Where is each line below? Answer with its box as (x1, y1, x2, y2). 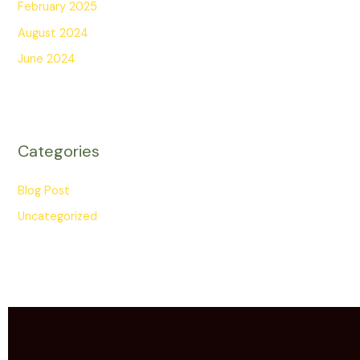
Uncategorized (18, 209, 98, 225)
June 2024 (18, 51, 76, 67)
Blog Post (18, 182, 71, 198)
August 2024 (18, 25, 89, 41)
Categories (18, 141, 100, 162)
